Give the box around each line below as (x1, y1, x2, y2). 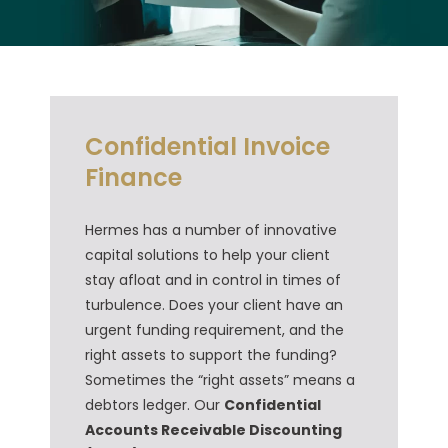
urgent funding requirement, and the (85, 319, 344, 340)
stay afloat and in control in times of (85, 269, 341, 290)
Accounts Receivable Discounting (85, 419, 342, 440)
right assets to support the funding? (85, 344, 337, 365)
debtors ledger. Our (85, 394, 224, 415)
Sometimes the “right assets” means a (85, 369, 355, 390)
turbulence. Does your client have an (85, 294, 343, 315)
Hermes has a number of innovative (85, 219, 337, 240)
